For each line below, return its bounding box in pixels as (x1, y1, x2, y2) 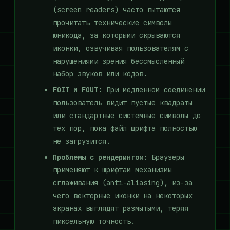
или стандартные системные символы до (53, 111, 201, 120)
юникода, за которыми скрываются (53, 31, 180, 40)
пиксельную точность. (53, 217, 135, 226)
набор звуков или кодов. (53, 69, 147, 79)
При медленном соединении (102, 85, 205, 94)
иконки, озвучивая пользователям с (53, 44, 188, 53)
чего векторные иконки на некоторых (53, 191, 193, 200)
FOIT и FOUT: (53, 85, 102, 94)
